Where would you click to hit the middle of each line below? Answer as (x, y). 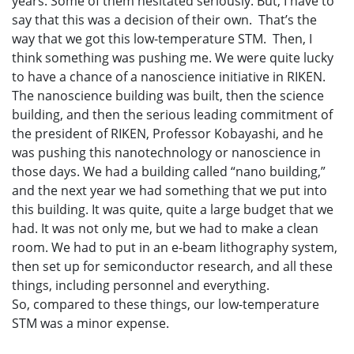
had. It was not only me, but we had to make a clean (165, 229)
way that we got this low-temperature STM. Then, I (162, 39)
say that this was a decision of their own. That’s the (164, 20)
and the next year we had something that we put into (169, 191)
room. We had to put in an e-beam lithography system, (175, 248)
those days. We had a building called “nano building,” (169, 172)
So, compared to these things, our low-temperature (166, 305)
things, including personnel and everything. (141, 286)
